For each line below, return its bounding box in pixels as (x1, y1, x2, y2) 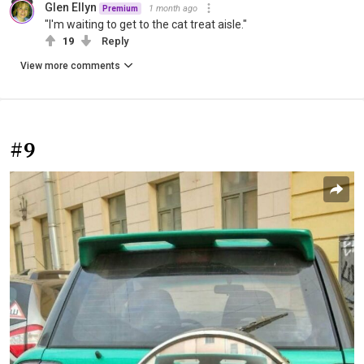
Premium (102, 3, 138, 13)
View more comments (20, 59, 120, 71)
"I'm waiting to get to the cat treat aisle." (45, 17, 247, 31)
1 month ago (149, 2, 197, 14)
